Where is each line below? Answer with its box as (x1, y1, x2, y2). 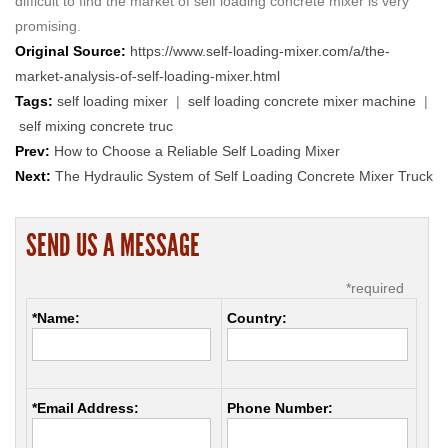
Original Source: (15, 42, 126, 59)
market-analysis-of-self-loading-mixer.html (15, 67, 280, 84)
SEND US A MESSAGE (26, 227, 200, 264)
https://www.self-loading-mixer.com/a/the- (130, 42, 390, 59)
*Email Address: (32, 400, 139, 417)
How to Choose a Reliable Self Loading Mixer (54, 142, 340, 159)
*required (345, 280, 404, 297)
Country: (227, 310, 287, 327)
